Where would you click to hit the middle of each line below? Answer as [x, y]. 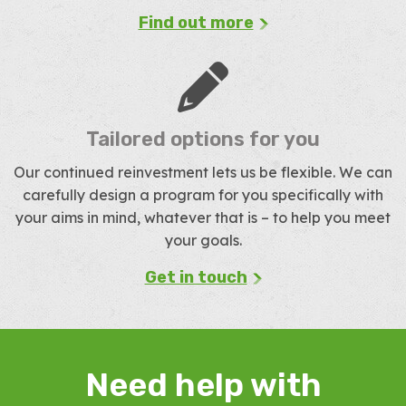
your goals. [203, 240]
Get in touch [196, 277]
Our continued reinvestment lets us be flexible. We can [203, 172]
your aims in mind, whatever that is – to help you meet [203, 217]
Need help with [203, 385]
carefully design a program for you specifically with [203, 195]
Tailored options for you [203, 139]
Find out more [196, 23]
